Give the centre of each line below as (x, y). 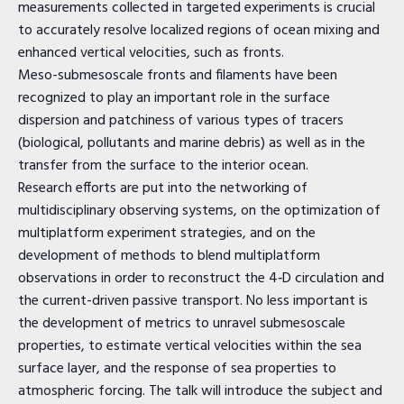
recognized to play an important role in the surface (174, 98)
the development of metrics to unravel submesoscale (182, 324)
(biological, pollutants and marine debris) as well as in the (192, 143)
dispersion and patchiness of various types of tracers (181, 121)
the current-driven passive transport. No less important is (193, 301)
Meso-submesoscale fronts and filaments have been (178, 76)
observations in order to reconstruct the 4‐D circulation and (201, 279)
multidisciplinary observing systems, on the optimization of (199, 211)
